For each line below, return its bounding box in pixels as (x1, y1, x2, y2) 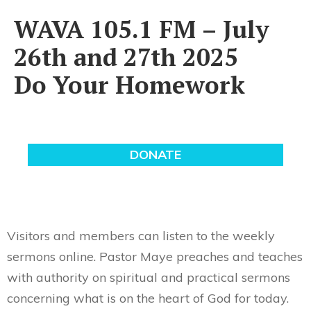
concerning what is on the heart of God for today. (7, 290, 289, 306)
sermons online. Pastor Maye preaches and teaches (7, 249, 303, 264)
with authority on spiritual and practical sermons (7, 269, 290, 285)
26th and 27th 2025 (14, 41, 238, 73)
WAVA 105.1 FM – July (14, 13, 269, 45)
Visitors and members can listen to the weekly (7, 228, 275, 244)
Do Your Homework (14, 69, 245, 101)
